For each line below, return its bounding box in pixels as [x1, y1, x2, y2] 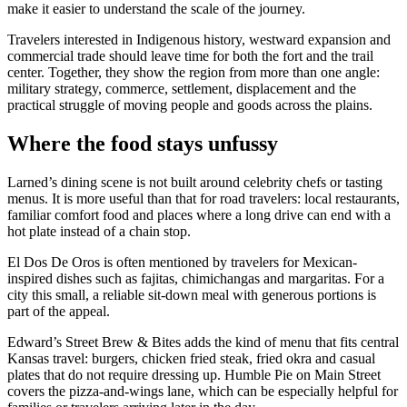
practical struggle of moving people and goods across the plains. [7, 97, 372, 114]
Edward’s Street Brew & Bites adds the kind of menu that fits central [7, 334, 399, 351]
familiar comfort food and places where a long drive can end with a [7, 207, 391, 223]
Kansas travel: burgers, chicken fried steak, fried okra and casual [7, 351, 375, 367]
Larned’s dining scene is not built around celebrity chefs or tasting [7, 174, 382, 191]
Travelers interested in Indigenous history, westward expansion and [7, 32, 391, 48]
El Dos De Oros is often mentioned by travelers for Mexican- [7, 254, 357, 271]
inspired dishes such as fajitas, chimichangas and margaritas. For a [7, 271, 384, 287]
